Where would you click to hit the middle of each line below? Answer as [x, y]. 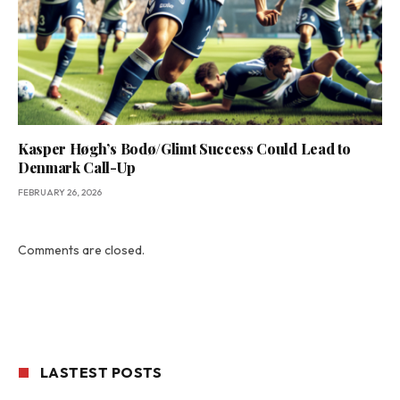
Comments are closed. [81, 250]
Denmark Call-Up [77, 168]
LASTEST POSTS [101, 373]
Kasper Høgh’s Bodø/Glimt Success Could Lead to [184, 149]
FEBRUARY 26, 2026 [60, 193]
